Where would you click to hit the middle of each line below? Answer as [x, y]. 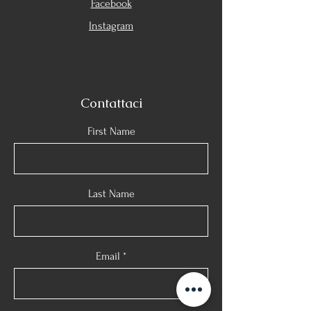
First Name [111, 131]
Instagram [111, 26]
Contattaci [111, 103]
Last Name [111, 194]
